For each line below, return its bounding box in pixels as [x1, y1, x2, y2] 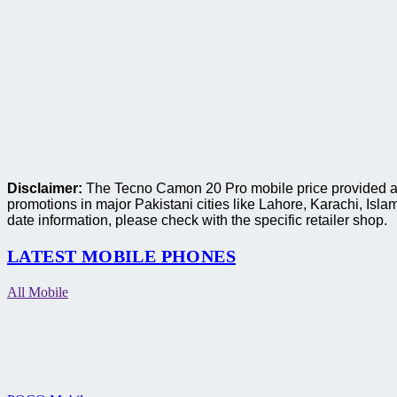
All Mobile [7, 284, 68, 300]
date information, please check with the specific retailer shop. [7, 212, 387, 228]
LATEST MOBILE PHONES [7, 245, 236, 266]
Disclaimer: [7, 180, 82, 196]
